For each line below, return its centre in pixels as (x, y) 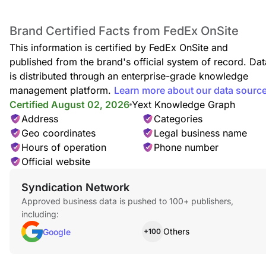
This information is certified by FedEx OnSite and (119, 48)
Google (57, 232)
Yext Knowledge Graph (183, 105)
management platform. (60, 91)
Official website (56, 162)
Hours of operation (64, 148)
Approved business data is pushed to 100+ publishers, (127, 201)
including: (40, 214)
